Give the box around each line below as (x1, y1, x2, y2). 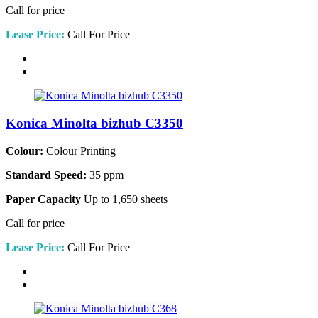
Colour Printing (43, 144, 116, 157)
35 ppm (87, 168, 124, 181)
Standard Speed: (6, 168, 87, 181)
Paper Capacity (6, 192, 81, 205)
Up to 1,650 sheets (81, 192, 168, 205)
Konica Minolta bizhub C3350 (6, 115, 183, 131)
